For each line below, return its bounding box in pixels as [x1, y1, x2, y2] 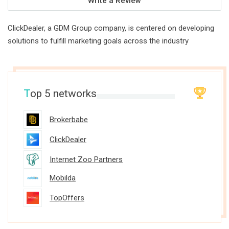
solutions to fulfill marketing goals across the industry [8, 36, 189, 45]
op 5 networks [30, 87, 97, 100]
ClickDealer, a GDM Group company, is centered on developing [8, 24, 214, 33]
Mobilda [50, 173, 76, 182]
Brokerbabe [50, 115, 88, 124]
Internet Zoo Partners [50, 155, 123, 164]
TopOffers [50, 193, 84, 202]
